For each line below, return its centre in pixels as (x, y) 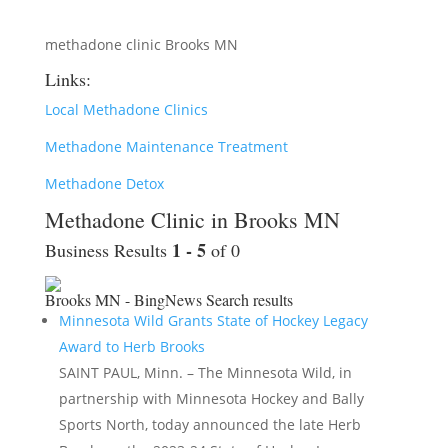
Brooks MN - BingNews (123, 299)
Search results (249, 299)
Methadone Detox (104, 183)
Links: (67, 79)
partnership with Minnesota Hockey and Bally (211, 398)
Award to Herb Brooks (131, 346)
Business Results (108, 250)
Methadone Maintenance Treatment (166, 146)
